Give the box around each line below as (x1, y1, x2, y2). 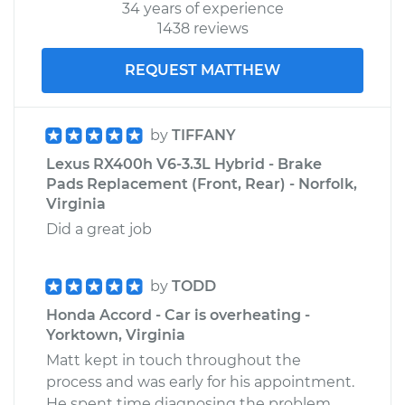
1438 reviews (156, 19, 249, 37)
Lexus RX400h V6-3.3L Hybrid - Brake (46, 155, 322, 173)
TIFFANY (172, 126, 236, 144)
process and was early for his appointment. (46, 372, 354, 391)
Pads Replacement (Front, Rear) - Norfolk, (46, 174, 357, 193)
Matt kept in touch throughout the (46, 351, 301, 369)
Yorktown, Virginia (46, 325, 185, 344)
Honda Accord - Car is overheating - (46, 306, 310, 324)
